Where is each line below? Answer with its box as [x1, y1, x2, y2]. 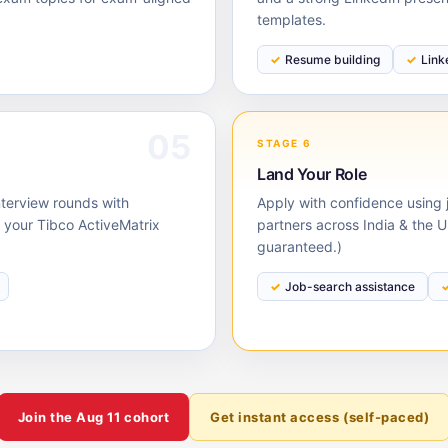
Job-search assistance [285, 279, 415, 294]
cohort [120, 409, 170, 425]
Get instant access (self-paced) [210, 409, 430, 425]
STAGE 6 [257, 137, 312, 149]
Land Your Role [257, 164, 367, 184]
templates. [257, 11, 326, 28]
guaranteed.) [257, 238, 342, 255]
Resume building [285, 52, 380, 67]
